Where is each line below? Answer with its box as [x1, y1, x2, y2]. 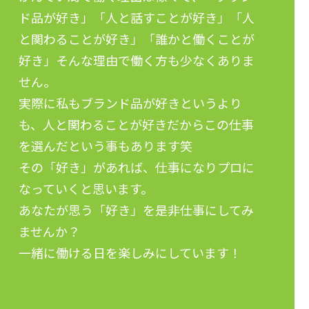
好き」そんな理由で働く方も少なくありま [18, 50, 255, 69]
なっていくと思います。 [18, 179, 153, 197]
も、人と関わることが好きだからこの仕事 [18, 114, 254, 133]
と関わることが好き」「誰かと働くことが [18, 29, 255, 48]
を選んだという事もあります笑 [18, 136, 192, 154]
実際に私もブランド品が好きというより [18, 93, 242, 112]
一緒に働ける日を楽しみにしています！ [18, 243, 241, 261]
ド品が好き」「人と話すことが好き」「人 [18, 8, 255, 26]
